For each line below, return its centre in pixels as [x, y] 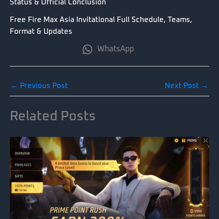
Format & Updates [41, 32]
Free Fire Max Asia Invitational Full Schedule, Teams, [101, 20]
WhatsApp [115, 49]
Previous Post [43, 86]
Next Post [183, 86]
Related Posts [53, 117]
